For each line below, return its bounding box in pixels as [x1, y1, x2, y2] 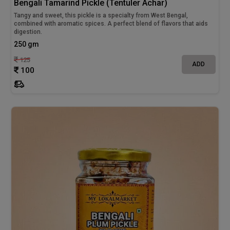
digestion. [14, 28, 43, 35]
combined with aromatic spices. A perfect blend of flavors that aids [14, 20, 208, 27]
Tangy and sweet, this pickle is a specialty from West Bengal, [14, 11, 188, 19]
